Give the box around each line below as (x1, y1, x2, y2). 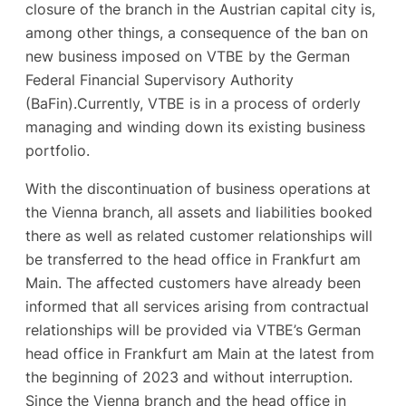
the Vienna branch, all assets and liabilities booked (25, 202, 372, 221)
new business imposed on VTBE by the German (25, 46, 350, 65)
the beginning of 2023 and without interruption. (25, 367, 353, 386)
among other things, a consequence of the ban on (25, 23, 368, 42)
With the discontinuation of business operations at (25, 179, 371, 198)
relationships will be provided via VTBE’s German (25, 320, 361, 339)
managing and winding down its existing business (25, 117, 365, 136)
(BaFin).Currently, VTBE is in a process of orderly (25, 93, 361, 112)
